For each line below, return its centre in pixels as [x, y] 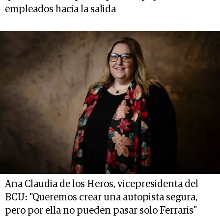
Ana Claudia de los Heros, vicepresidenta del [102, 184]
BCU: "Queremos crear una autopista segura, [101, 197]
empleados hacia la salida [60, 9]
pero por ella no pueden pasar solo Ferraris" [101, 210]
